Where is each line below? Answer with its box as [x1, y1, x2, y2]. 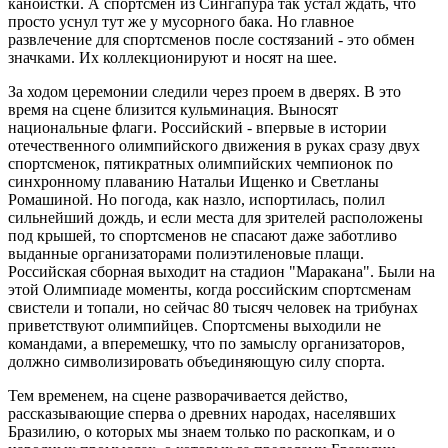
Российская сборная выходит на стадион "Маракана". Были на [8, 262, 435, 280]
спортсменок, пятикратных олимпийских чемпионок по [8, 154, 393, 172]
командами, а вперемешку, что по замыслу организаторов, [8, 334, 405, 352]
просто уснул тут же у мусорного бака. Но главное [8, 12, 354, 30]
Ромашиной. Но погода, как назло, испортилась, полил [8, 190, 385, 208]
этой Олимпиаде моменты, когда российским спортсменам [8, 280, 411, 298]
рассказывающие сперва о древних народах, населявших [8, 404, 396, 422]
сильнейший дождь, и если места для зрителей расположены [8, 208, 423, 226]
